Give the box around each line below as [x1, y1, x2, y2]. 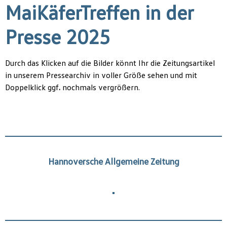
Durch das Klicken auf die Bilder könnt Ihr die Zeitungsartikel [5, 57, 215, 68]
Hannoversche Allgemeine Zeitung [48, 156, 179, 167]
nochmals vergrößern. [62, 82, 140, 92]
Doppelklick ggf [5, 82, 59, 92]
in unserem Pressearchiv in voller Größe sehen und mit [5, 69, 197, 80]
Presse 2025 [5, 23, 110, 49]
